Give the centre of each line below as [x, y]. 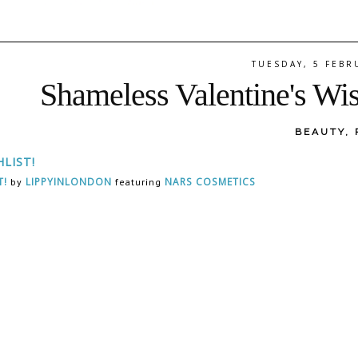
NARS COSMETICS [210, 181]
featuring [138, 181]
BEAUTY [320, 132]
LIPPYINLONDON [68, 181]
